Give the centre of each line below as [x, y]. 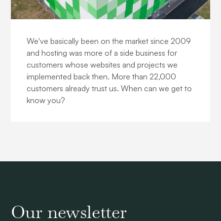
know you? [46, 100]
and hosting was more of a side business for [102, 53]
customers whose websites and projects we [102, 64]
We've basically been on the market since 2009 [109, 41]
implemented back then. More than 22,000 [102, 76]
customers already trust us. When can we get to [110, 88]
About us [38, 26]
